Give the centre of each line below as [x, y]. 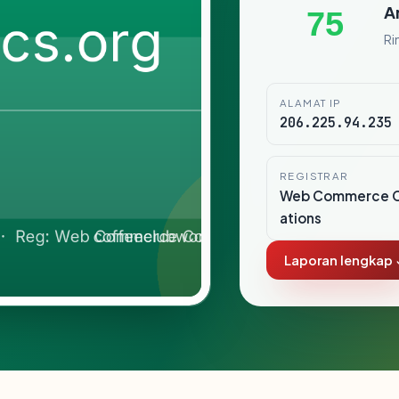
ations [301, 218]
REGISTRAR [314, 176]
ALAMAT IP [311, 103]
